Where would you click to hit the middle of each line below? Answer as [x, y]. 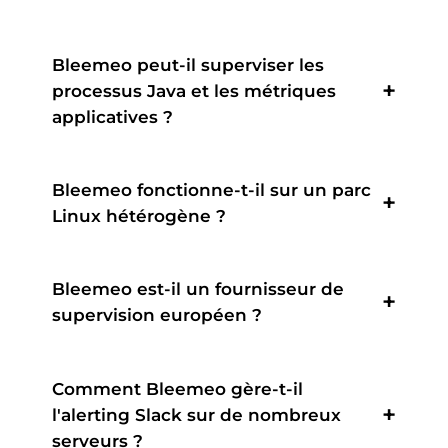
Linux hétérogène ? [139, 216]
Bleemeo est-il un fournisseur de [198, 289]
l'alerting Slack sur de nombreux [196, 414]
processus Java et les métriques [194, 91]
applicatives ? [112, 117]
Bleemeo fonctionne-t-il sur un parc [211, 190]
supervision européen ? [157, 315]
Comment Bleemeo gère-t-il [177, 388]
